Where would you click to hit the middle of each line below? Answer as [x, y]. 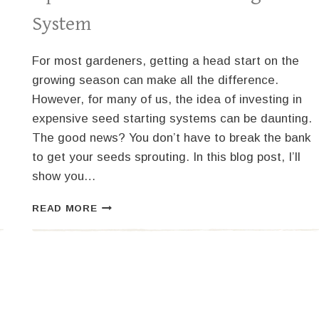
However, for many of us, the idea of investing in [167, 100]
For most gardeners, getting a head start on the [166, 61]
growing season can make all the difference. [156, 80]
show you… [64, 177]
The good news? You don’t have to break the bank [172, 138]
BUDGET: [120, 265]
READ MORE [65, 209]
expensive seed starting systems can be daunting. [172, 119]
